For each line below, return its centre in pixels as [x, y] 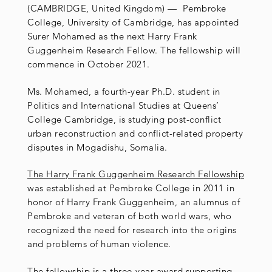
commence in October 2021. [89, 64]
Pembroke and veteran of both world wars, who [129, 216]
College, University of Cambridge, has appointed [133, 22]
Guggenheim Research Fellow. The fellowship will [134, 50]
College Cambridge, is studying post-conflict [124, 119]
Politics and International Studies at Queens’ [123, 105]
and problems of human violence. [100, 244]
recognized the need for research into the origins [132, 230]
